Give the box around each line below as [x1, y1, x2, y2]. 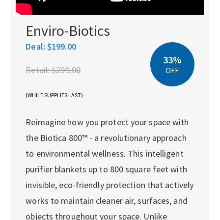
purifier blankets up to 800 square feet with [26, 163, 187, 175]
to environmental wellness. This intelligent [26, 147, 184, 159]
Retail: [26, 64, 52, 76]
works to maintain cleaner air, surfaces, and [26, 194, 188, 206]
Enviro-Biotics [26, 21, 110, 40]
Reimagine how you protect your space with [26, 116, 189, 128]
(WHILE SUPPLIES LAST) [26, 91, 83, 99]
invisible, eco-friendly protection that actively [26, 179, 194, 191]
